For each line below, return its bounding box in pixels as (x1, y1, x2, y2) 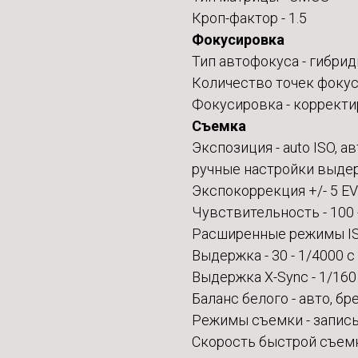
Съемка (192, 117, 246, 135)
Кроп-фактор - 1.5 (192, 10, 307, 27)
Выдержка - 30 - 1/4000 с (192, 247, 355, 265)
